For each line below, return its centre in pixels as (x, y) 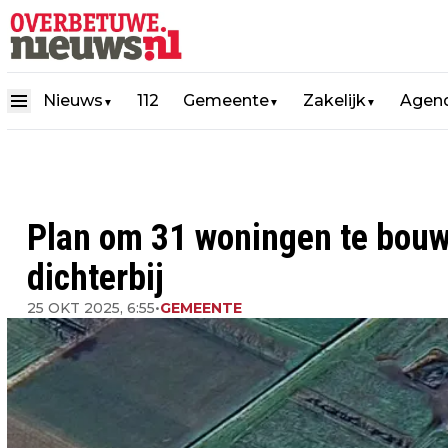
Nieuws (73, 100)
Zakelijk (334, 100)
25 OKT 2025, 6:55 (91, 308)
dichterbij (95, 278)
